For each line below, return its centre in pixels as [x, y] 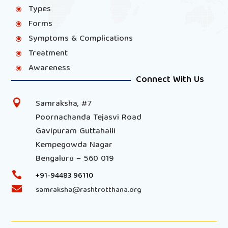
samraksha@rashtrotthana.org [88, 190]
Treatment [48, 53]
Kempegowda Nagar [74, 145]
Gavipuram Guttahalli [75, 131]
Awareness [50, 68]
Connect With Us [170, 80]
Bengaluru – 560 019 [75, 159]
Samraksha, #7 [63, 104]
